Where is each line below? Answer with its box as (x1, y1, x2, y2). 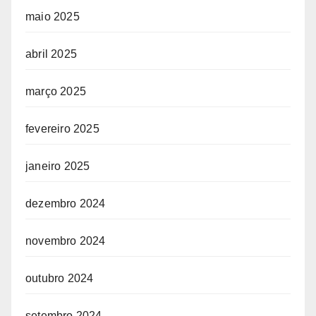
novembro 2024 (25, 235, 106, 247)
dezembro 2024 (25, 197, 106, 209)
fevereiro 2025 (25, 123, 99, 135)
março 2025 (25, 85, 86, 97)
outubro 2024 (25, 272, 94, 284)
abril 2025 (25, 48, 77, 60)
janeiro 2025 (25, 160, 90, 172)
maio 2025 (25, 11, 80, 23)
